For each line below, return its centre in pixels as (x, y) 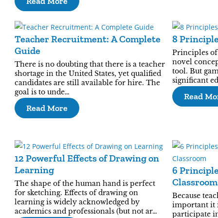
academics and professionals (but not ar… (86, 211)
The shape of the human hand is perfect (85, 183)
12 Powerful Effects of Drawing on (87, 158)
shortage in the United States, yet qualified (88, 73)
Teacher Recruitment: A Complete (88, 39)
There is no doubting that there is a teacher (90, 64)
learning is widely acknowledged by (77, 202)
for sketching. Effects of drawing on (76, 193)
